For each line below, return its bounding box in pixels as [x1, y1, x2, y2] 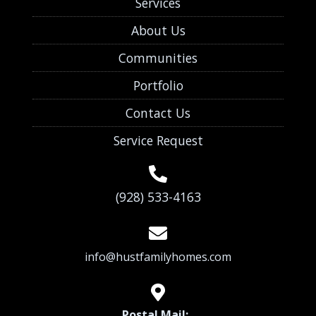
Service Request [113, 132, 203, 149]
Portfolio [133, 77, 183, 94]
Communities [119, 49, 197, 66]
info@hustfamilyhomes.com [85, 249, 231, 265]
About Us [130, 22, 186, 39]
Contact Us [126, 104, 190, 121]
